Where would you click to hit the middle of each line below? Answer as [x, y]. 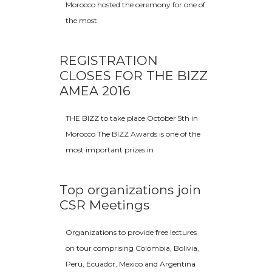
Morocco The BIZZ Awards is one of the [133, 134]
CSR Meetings [104, 205]
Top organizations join [130, 190]
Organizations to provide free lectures [131, 232]
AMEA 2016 [95, 91]
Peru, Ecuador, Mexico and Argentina [131, 264]
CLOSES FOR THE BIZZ [134, 76]
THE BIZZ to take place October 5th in [132, 118]
